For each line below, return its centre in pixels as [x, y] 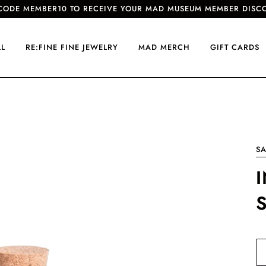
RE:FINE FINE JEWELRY [72, 47]
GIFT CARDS [235, 47]
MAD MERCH [164, 47]
